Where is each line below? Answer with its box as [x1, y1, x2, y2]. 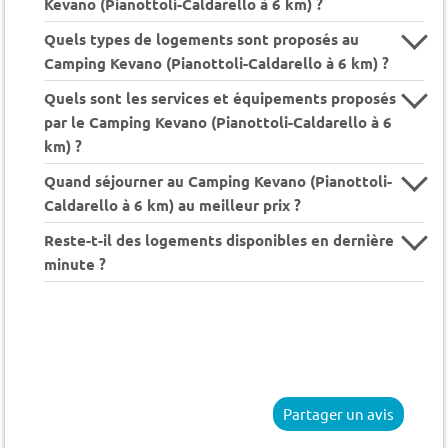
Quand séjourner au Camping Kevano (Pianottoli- [43, 171, 392, 192]
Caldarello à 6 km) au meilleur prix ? [43, 195, 301, 216]
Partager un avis [283, 404, 395, 424]
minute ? [43, 254, 106, 275]
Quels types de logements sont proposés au [43, 29, 359, 50]
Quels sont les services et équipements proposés [43, 88, 396, 109]
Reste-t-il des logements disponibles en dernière [43, 230, 394, 251]
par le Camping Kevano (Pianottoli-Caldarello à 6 [43, 112, 392, 133]
